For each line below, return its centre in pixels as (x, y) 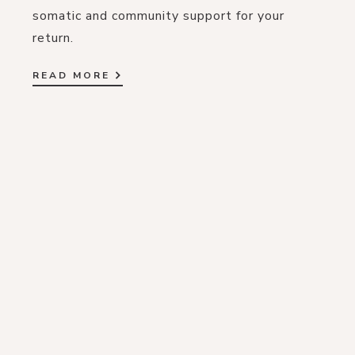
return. (53, 38)
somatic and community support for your (159, 15)
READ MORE (72, 75)
